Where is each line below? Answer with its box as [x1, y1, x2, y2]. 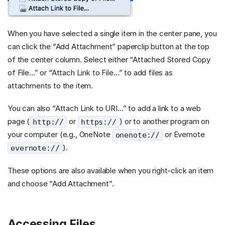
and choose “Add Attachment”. [8, 178, 114, 188]
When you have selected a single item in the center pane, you [8, 28, 217, 38]
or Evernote [163, 130, 205, 140]
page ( [8, 117, 30, 127]
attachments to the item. [8, 80, 93, 90]
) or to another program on [120, 117, 209, 127]
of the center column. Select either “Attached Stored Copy [8, 54, 210, 64]
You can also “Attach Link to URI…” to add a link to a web [8, 103, 201, 114]
